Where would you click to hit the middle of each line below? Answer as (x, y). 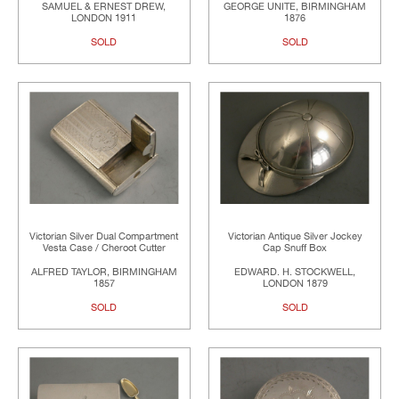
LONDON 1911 (104, 19)
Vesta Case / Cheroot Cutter (104, 248)
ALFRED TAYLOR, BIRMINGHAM (104, 272)
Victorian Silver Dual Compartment (104, 236)
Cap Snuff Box (295, 248)
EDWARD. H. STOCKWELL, (295, 272)
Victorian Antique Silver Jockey (295, 236)
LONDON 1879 (295, 283)
